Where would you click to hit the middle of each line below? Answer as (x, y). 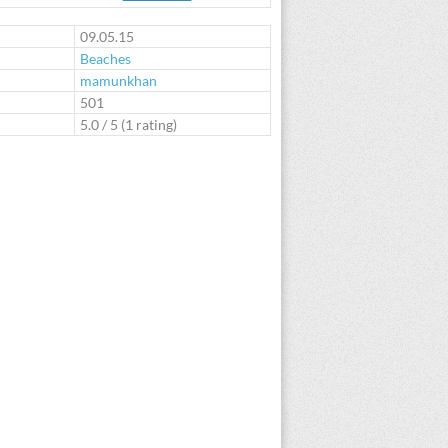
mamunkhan (118, 80)
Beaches (105, 58)
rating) (155, 124)
